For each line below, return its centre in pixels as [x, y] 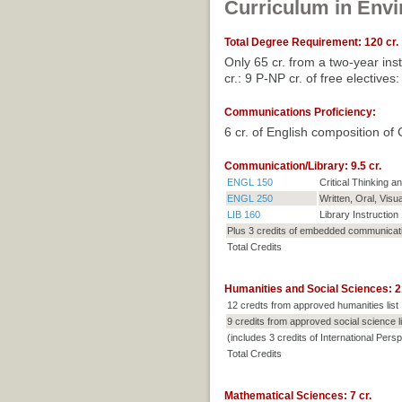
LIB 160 [243, 215]
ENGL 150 [249, 183]
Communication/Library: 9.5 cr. [302, 166]
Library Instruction [358, 215]
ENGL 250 [249, 199]
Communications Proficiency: [300, 113]
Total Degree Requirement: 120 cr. [311, 43]
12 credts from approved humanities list [312, 306]
